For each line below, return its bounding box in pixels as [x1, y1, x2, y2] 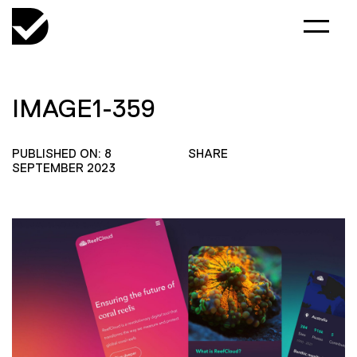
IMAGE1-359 [12, 94, 155, 123]
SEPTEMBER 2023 [12, 161, 116, 175]
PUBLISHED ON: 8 [12, 147, 112, 160]
